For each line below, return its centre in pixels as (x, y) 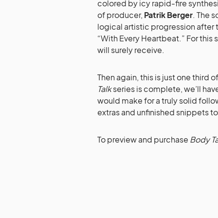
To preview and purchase (144, 140)
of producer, (121, 15)
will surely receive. (131, 50)
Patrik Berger (168, 15)
